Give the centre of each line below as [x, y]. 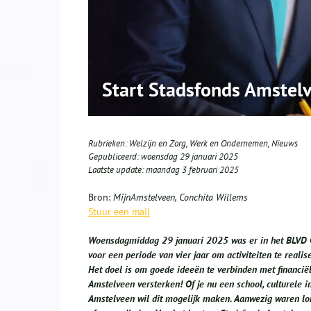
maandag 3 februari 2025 [192, 170]
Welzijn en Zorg [158, 144]
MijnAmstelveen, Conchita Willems [179, 197]
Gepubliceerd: [115, 157]
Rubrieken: [109, 144]
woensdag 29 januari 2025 [190, 157]
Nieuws [285, 144]
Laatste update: [117, 170]
